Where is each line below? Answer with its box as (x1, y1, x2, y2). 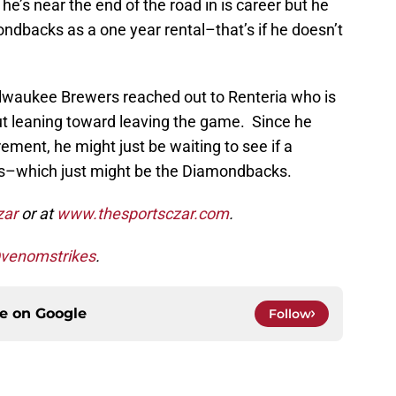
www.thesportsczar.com (57, 204, 229, 224)
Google (35, 305, 87, 323)
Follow (269, 306, 311, 323)
